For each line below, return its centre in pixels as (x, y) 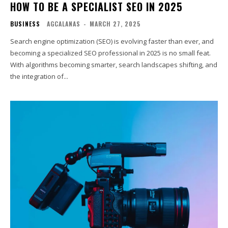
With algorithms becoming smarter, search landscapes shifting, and (114, 64)
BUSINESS (25, 23)
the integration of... (39, 76)
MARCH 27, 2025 (115, 23)
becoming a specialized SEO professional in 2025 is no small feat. (110, 53)
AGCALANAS (64, 23)
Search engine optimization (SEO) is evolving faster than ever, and (112, 41)
